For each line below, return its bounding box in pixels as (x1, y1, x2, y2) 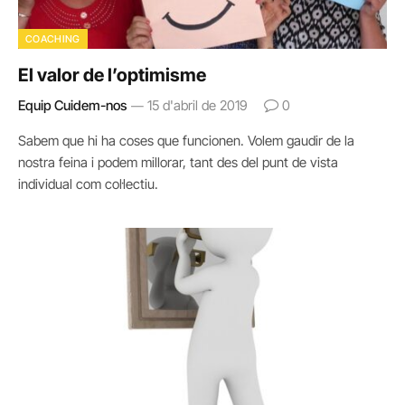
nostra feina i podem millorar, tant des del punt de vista (18, 153, 338, 171)
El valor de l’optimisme (18, 63, 206, 86)
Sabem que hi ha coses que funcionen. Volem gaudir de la (18, 131, 354, 149)
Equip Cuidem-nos (18, 96, 127, 114)
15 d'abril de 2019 (147, 96, 248, 114)
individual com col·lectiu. (18, 174, 158, 193)
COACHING (25, 32, 80, 45)
